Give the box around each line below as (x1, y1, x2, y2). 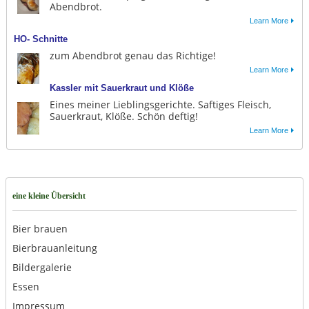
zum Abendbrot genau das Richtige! (49, 49, 216, 63)
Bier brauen (12, 222, 68, 236)
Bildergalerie (12, 261, 72, 275)
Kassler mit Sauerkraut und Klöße (49, 83, 194, 94)
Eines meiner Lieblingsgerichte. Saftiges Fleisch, (49, 98, 271, 112)
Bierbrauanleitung (12, 241, 97, 255)
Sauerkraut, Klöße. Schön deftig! (49, 110, 198, 123)
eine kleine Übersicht (12, 191, 86, 201)
